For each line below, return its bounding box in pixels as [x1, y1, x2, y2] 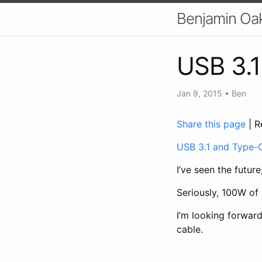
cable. [177, 223, 203, 235]
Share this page [177, 118, 249, 130]
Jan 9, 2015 [177, 88, 225, 98]
